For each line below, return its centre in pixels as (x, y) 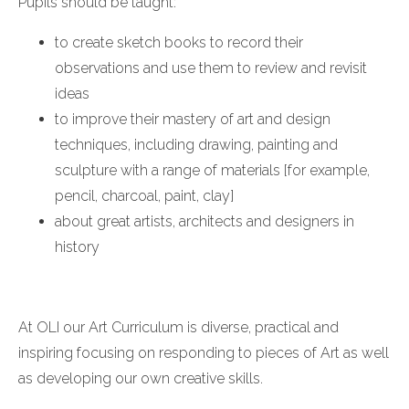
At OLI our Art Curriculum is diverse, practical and (178, 327)
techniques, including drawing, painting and (196, 144)
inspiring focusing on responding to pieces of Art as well (204, 352)
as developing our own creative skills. (142, 378)
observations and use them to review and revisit (211, 68)
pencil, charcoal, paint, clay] (144, 195)
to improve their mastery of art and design (193, 119)
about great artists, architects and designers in (204, 221)
